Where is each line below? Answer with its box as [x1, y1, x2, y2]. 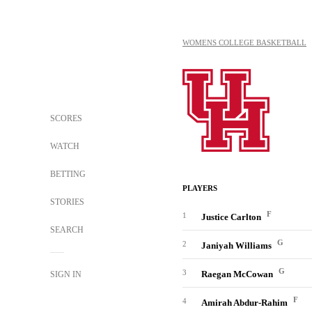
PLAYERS [182, 184, 217, 192]
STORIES [50, 197, 84, 207]
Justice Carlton [201, 212, 263, 223]
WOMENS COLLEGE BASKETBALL [182, 38, 306, 47]
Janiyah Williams [201, 240, 274, 251]
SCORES [50, 114, 82, 123]
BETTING [50, 169, 86, 179]
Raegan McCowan [201, 269, 275, 280]
